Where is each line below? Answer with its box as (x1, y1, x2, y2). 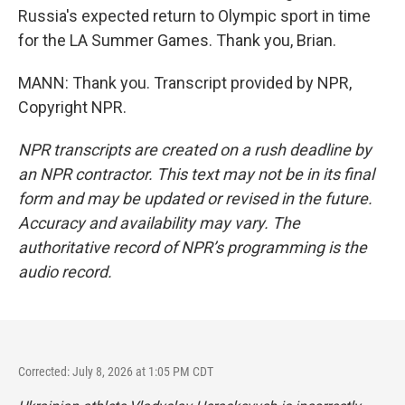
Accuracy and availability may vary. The (18, 213, 300, 232)
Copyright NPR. (18, 98, 127, 117)
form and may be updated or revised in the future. (18, 189, 372, 208)
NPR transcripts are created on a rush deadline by (18, 140, 372, 159)
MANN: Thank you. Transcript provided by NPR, (18, 73, 352, 92)
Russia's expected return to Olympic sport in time (18, 6, 371, 25)
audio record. (18, 262, 112, 281)
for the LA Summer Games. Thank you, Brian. (18, 31, 336, 50)
